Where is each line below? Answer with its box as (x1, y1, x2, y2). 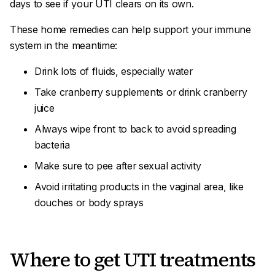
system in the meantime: (10, 39, 118, 52)
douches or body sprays (34, 196, 144, 209)
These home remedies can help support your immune (10, 23, 251, 36)
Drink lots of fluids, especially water (34, 65, 193, 77)
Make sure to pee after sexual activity (34, 160, 201, 172)
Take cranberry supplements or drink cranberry (34, 86, 247, 98)
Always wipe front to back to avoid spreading (34, 123, 236, 135)
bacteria (34, 139, 70, 151)
